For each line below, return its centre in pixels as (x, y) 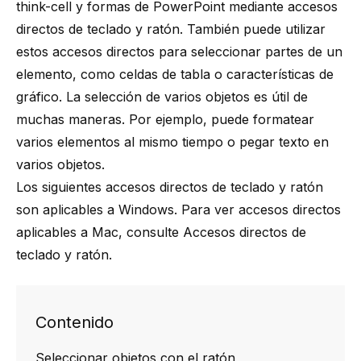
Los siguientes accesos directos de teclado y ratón (170, 187)
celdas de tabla (165, 74)
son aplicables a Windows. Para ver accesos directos (178, 210)
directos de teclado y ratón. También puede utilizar (171, 29)
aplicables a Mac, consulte (100, 232)
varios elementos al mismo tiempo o (128, 142)
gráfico (37, 97)
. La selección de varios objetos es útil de (183, 97)
